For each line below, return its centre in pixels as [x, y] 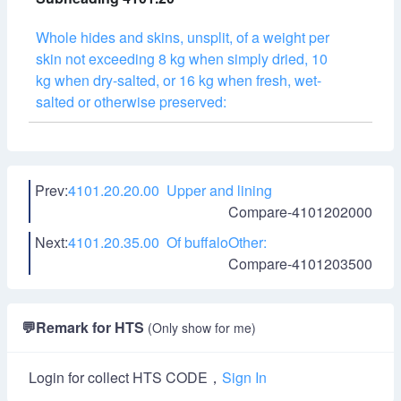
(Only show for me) [202, 328]
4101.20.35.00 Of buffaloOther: [167, 242]
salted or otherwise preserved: [131, 102]
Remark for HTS [92, 327]
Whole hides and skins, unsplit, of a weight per [183, 37]
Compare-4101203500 [300, 264]
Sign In [244, 377]
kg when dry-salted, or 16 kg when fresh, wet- [179, 80]
